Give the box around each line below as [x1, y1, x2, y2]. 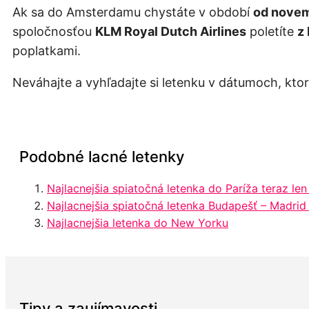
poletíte [246, 23, 297, 39]
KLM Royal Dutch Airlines [95, 23, 246, 39]
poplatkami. [12, 43, 81, 58]
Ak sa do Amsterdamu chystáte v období [12, 4, 253, 19]
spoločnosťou [12, 23, 95, 39]
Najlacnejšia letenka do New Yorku [47, 216, 228, 230]
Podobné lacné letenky [19, 148, 184, 166]
